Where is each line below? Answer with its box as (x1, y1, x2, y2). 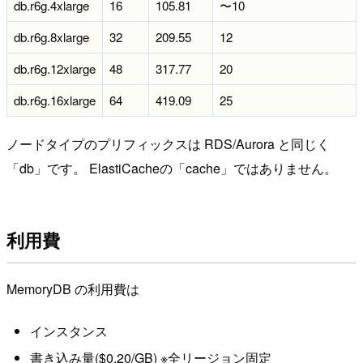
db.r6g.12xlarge (14, 60, 96, 78)
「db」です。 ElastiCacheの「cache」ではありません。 (6, 159, 337, 178)
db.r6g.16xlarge (14, 92, 96, 109)
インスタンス (29, 321, 108, 340)
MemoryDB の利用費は (6, 280, 139, 299)
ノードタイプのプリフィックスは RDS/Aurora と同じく (6, 135, 330, 154)
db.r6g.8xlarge (14, 28, 89, 46)
